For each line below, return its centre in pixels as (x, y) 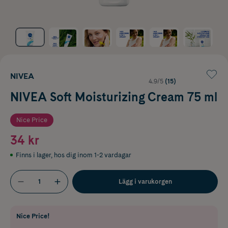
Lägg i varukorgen (145, 181)
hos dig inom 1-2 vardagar (93, 155)
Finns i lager (33, 155)
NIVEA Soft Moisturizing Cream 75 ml (114, 97)
